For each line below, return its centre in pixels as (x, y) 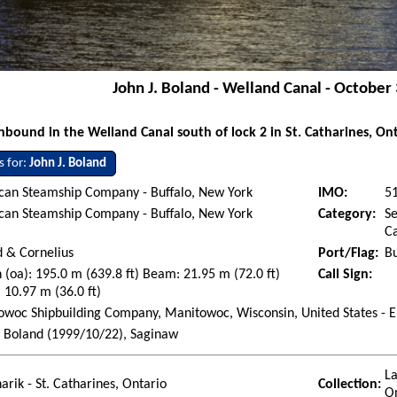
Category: (347, 215)
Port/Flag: (349, 254)
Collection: (350, 385)
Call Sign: (346, 275)
